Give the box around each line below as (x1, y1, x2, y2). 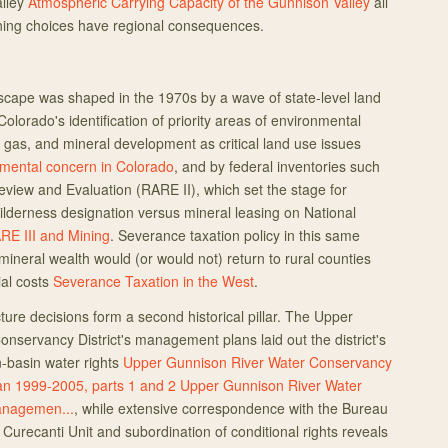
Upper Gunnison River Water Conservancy (123, 352, 392, 372)
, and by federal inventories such (174, 156, 380, 176)
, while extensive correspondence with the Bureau (74, 398, 388, 418)
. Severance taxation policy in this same (110, 225, 360, 245)
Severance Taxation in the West (53, 271, 254, 291)
